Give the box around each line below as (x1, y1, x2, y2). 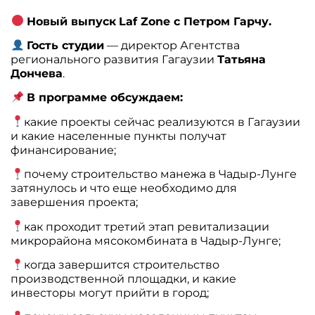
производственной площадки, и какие (11, 271, 237, 285)
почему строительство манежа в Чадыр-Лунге (23, 167, 297, 181)
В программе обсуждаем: (26, 91, 183, 105)
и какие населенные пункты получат (11, 129, 227, 143)
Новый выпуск (26, 14, 116, 28)
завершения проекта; (11, 195, 139, 210)
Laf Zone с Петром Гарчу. (118, 14, 271, 28)
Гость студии (26, 39, 104, 52)
